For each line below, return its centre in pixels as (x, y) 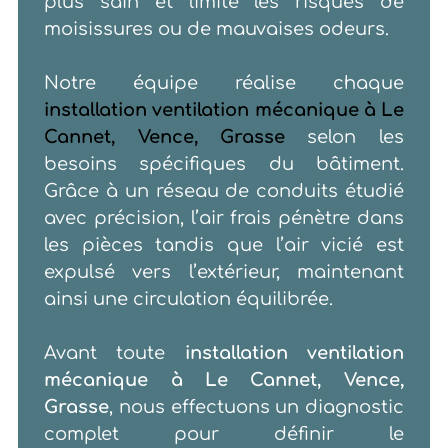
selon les (344, 137)
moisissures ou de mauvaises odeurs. (217, 29)
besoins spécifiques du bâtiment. (224, 164)
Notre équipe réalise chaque (224, 83)
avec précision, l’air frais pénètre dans (224, 218)
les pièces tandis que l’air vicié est (224, 245)
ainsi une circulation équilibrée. (189, 299)
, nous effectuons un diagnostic (256, 407)
